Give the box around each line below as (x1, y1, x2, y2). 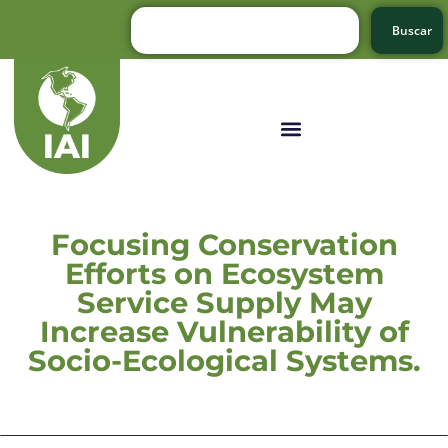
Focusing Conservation (50, 226, 398, 262)
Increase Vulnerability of (39, 313, 409, 349)
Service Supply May (76, 284, 372, 320)
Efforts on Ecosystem (64, 255, 384, 291)
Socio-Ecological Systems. (27, 342, 421, 378)
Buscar (392, 22, 432, 39)
